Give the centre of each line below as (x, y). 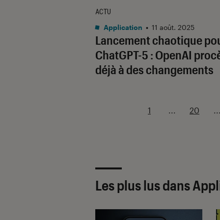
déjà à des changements (154, 69)
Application (122, 27)
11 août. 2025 (173, 27)
